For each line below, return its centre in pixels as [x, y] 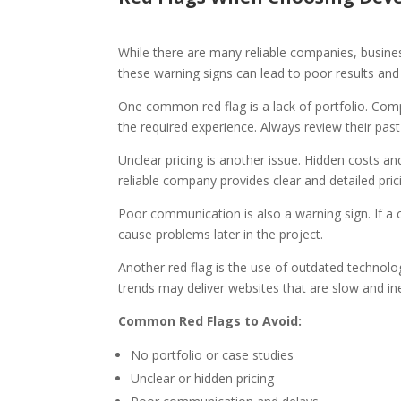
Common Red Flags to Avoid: [210, 321]
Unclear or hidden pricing [202, 379]
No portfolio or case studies [212, 355]
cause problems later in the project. [221, 235]
